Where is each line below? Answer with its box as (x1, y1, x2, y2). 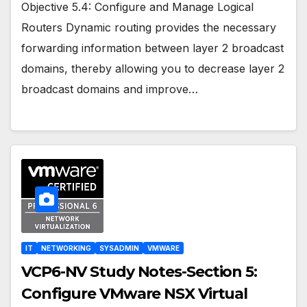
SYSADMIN (99, 244, 139, 253)
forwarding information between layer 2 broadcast (21, 40, 284, 55)
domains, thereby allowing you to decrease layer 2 (21, 61, 284, 75)
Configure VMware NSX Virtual (21, 284, 248, 304)
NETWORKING (41, 244, 91, 253)
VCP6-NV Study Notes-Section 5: (21, 262, 257, 282)
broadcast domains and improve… (21, 82, 198, 96)
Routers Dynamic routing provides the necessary (21, 20, 276, 34)
